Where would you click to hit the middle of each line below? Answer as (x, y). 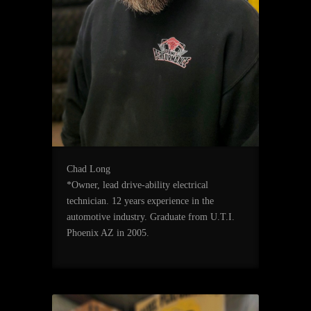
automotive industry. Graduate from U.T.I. (150, 217)
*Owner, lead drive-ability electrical (137, 185)
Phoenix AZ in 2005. (108, 233)
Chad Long (88, 169)
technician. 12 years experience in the (140, 201)
